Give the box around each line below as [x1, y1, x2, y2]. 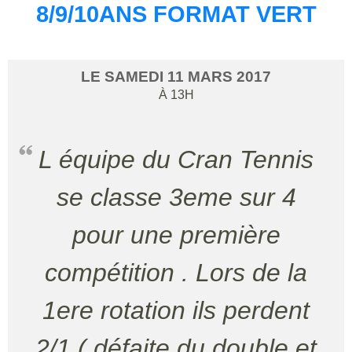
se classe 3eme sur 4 [56, 183, 296, 211]
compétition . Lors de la [45, 258, 307, 287]
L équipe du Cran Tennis [38, 145, 52, 174]
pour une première [71, 221, 280, 249]
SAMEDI [104, 68, 167, 85]
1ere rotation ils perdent [42, 296, 310, 324]
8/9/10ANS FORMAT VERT [35, 2, 317, 27]
